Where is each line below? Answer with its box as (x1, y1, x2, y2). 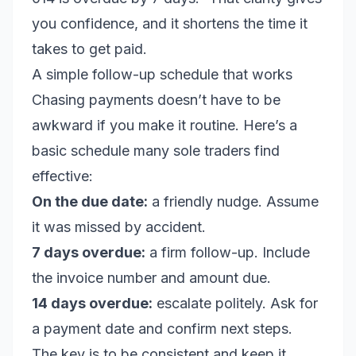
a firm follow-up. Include (145, 244, 310, 261)
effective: (32, 168, 93, 184)
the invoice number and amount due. (32, 269, 271, 286)
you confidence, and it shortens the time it (32, 15, 308, 32)
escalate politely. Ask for (153, 295, 318, 311)
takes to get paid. (32, 41, 147, 57)
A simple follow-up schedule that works (32, 66, 292, 83)
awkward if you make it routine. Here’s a (32, 117, 297, 133)
